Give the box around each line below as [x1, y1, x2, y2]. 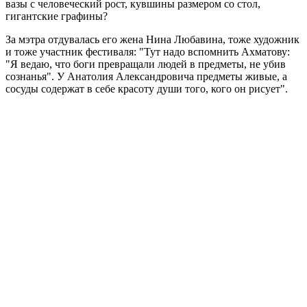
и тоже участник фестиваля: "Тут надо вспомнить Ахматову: [5, 45, 290, 58]
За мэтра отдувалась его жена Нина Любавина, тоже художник [5, 33, 299, 45]
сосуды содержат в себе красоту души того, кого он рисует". [5, 82, 288, 95]
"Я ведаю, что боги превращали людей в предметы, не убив [5, 58, 286, 70]
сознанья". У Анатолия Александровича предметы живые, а [5, 70, 287, 82]
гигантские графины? [5, 10, 108, 22]
